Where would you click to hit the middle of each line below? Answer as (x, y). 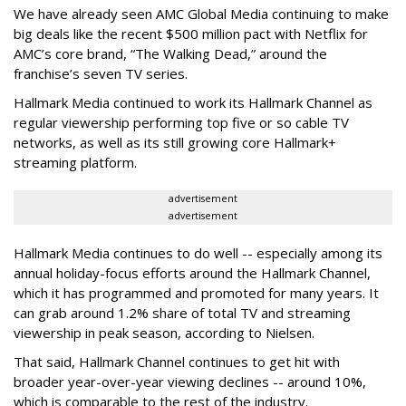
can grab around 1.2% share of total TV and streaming (182, 312)
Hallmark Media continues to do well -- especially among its (198, 252)
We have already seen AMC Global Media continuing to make (201, 13)
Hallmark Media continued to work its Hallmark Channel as (193, 102)
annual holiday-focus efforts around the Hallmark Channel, (192, 272)
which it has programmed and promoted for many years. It (196, 292)
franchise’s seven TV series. (101, 73)
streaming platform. (75, 162)
